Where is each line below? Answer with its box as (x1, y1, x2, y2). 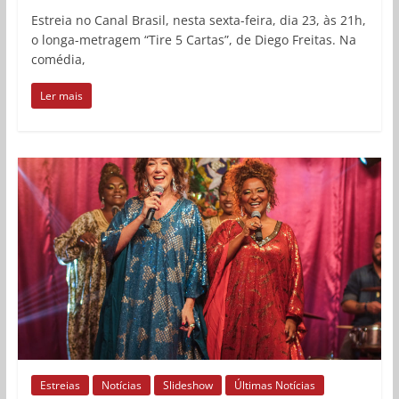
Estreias (39, 378, 80, 394)
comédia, (30, 50, 85, 68)
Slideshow (162, 378, 213, 394)
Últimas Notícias (233, 378, 315, 394)
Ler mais (39, 87, 83, 103)
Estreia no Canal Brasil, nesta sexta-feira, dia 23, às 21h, (30, 11, 366, 28)
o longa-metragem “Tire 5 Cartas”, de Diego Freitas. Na (30, 30, 356, 48)
